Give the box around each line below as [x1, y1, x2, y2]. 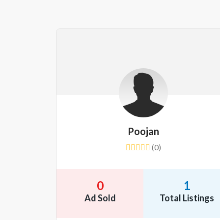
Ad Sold [84, 192, 116, 203]
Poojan [128, 125, 159, 137]
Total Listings [160, 192, 214, 203]
